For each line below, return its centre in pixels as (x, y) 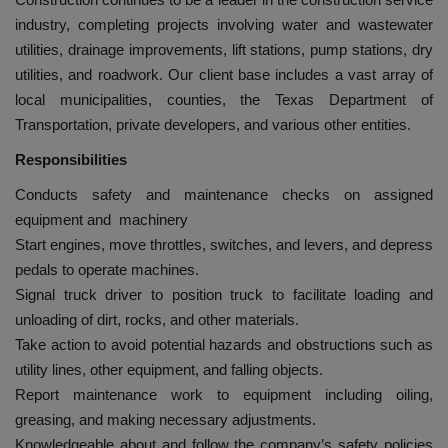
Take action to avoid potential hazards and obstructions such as (224, 345)
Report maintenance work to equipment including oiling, (224, 395)
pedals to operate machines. (107, 270)
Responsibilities (71, 160)
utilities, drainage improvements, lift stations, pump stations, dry (224, 50)
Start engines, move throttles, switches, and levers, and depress (224, 245)
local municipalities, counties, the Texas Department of (224, 100)
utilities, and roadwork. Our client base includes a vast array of (224, 75)
